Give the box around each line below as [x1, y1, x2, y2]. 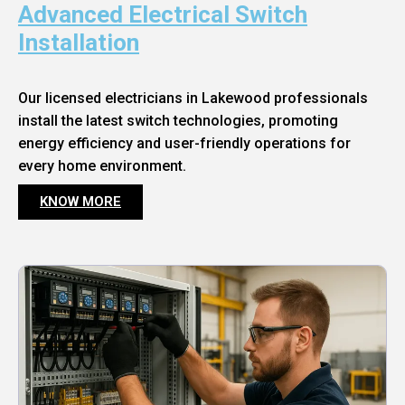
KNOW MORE [40, 193, 121, 211]
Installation [18, 29, 139, 57]
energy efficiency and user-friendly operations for [18, 135, 351, 153]
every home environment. [18, 157, 186, 175]
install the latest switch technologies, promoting [18, 112, 338, 130]
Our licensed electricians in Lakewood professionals [18, 89, 368, 108]
